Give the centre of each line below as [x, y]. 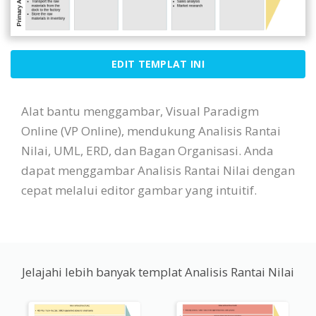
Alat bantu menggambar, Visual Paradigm [140, 111]
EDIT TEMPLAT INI [158, 64]
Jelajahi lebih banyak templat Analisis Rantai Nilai [158, 272]
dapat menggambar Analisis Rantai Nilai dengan [158, 171]
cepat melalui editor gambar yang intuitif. [139, 190]
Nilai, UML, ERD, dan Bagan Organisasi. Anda [147, 151]
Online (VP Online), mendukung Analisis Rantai [151, 131]
